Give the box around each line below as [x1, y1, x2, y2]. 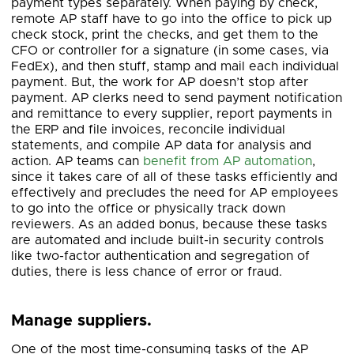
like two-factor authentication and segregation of [11, 250, 310, 262]
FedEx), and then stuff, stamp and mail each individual [11, 60, 339, 73]
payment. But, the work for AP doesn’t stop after [11, 76, 308, 88]
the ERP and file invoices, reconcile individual [11, 123, 285, 136]
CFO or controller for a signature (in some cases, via [11, 44, 329, 57]
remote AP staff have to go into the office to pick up [11, 13, 332, 25]
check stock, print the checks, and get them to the [11, 28, 318, 41]
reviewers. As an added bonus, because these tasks [11, 218, 327, 231]
